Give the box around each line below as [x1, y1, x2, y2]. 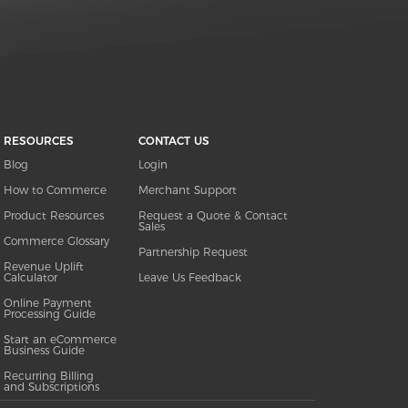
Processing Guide [3, 307, 96, 321]
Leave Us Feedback [138, 270, 242, 284]
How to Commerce [3, 183, 107, 197]
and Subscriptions [3, 380, 99, 393]
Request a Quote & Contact [138, 209, 289, 222]
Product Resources [3, 209, 104, 222]
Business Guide [3, 343, 85, 357]
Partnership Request [138, 245, 249, 259]
